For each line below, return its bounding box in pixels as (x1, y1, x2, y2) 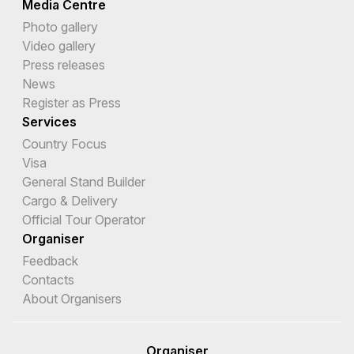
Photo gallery (22, 19, 98, 36)
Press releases (22, 57, 105, 73)
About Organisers (22, 291, 122, 307)
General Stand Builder (22, 174, 145, 190)
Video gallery (22, 38, 96, 55)
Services (22, 114, 77, 130)
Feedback (22, 253, 78, 269)
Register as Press (22, 95, 121, 111)
